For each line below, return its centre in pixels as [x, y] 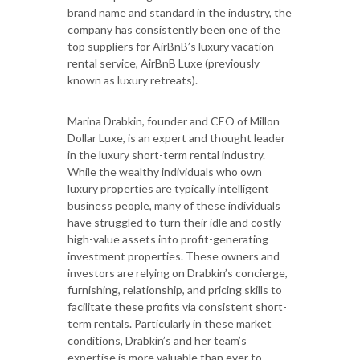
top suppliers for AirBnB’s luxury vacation [171, 47]
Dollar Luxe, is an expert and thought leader [176, 138]
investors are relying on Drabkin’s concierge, [178, 273]
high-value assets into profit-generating [168, 239]
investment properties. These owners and [174, 256]
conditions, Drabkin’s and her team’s [157, 341]
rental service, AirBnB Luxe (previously [164, 63]
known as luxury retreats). [133, 80]
